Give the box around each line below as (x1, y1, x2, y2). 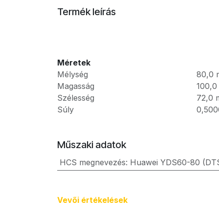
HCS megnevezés (59, 157, 126, 167)
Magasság (57, 81, 94, 91)
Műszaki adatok (57, 138, 126, 151)
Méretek (57, 57, 90, 67)
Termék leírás (57, 5, 116, 18)
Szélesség (57, 92, 94, 103)
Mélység (57, 69, 88, 79)
